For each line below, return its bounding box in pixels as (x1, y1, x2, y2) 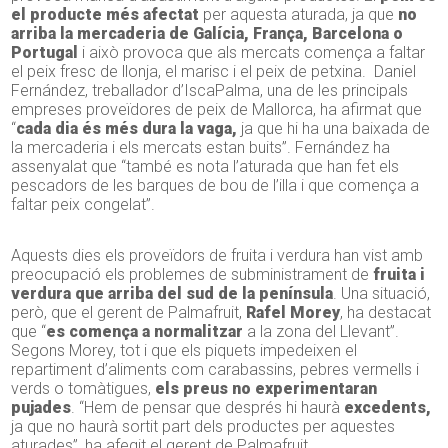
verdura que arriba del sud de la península (11, 284, 334, 304)
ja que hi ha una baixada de (237, 119, 431, 139)
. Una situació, (333, 284, 431, 304)
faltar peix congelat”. (11, 195, 156, 215)
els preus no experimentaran (151, 379, 378, 399)
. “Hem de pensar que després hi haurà (71, 398, 345, 418)
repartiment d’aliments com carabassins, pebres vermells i (11, 360, 420, 380)
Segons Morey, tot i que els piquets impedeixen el (11, 341, 358, 361)
